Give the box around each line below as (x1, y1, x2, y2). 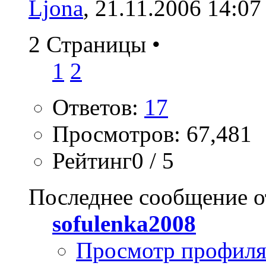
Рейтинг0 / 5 (52, 148, 174, 174)
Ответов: (52, 94, 144, 121)
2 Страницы (28, 31, 152, 58)
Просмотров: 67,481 (52, 121, 252, 147)
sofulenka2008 (52, 211, 196, 237)
